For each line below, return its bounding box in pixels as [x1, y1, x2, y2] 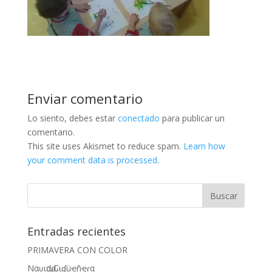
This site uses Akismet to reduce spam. [27, 140, 183, 152]
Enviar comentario [27, 89, 143, 107]
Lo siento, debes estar [27, 112, 118, 124]
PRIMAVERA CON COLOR [27, 244, 127, 256]
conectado [117, 112, 160, 124]
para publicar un [159, 112, 225, 124]
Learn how [183, 140, 225, 152]
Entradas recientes [27, 224, 126, 239]
